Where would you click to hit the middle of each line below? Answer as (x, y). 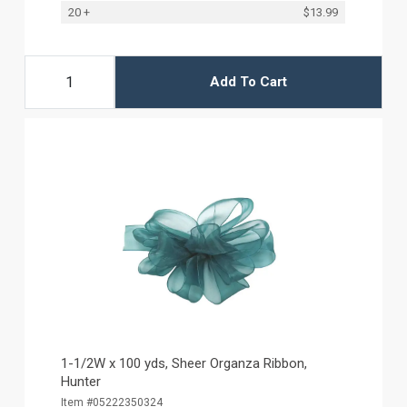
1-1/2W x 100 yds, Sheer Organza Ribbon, (184, 363)
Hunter (81, 381)
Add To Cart (248, 82)
